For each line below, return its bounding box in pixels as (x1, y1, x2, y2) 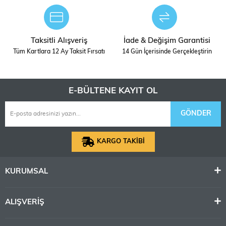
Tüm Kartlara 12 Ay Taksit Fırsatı (13, 48, 105, 55)
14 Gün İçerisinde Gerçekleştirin (122, 48, 212, 55)
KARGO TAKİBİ (96, 138, 145, 145)
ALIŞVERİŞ (5, 198, 44, 206)
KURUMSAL (5, 167, 48, 176)
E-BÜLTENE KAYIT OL (68, 86, 158, 95)
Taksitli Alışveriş (31, 37, 87, 45)
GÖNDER (180, 109, 211, 118)
